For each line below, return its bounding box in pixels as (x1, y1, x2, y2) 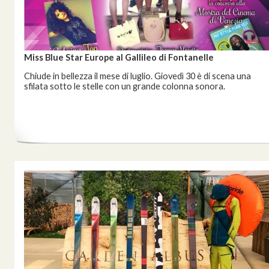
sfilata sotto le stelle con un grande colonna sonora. (24, 81, 225, 91)
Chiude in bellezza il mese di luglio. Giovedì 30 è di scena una (24, 71, 251, 81)
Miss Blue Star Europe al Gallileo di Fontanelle (24, 52, 214, 62)
